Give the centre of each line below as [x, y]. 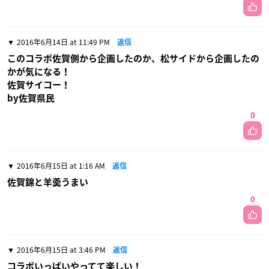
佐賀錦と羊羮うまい [48, 183]
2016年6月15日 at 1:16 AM [61, 166]
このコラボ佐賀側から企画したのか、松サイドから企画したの [133, 59]
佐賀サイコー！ [39, 85]
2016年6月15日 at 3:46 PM [61, 250]
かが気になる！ [39, 72]
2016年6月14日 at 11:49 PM [63, 42]
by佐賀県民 [31, 98]
